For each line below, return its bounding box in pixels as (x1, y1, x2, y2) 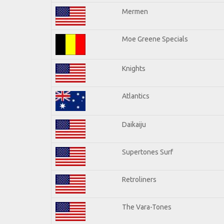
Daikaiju (122, 120, 146, 128)
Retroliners (122, 175, 156, 183)
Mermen (122, 7, 148, 15)
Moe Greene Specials (122, 34, 188, 43)
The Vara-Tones (122, 202, 171, 211)
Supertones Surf (122, 147, 173, 156)
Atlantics (122, 91, 149, 100)
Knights (122, 64, 145, 72)
